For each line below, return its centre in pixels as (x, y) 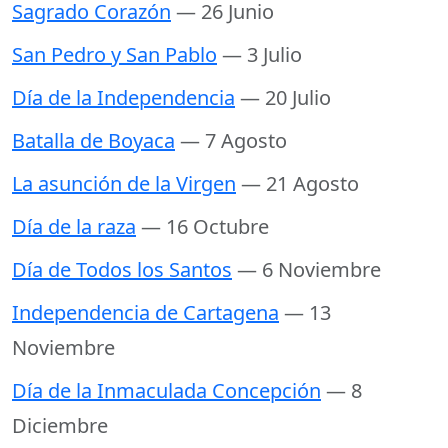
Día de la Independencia (123, 98)
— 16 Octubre (205, 227)
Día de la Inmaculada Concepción (166, 391)
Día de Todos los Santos (122, 270)
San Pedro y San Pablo (114, 55)
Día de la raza (74, 227)
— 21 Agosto (300, 184)
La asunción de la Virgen (124, 184)
